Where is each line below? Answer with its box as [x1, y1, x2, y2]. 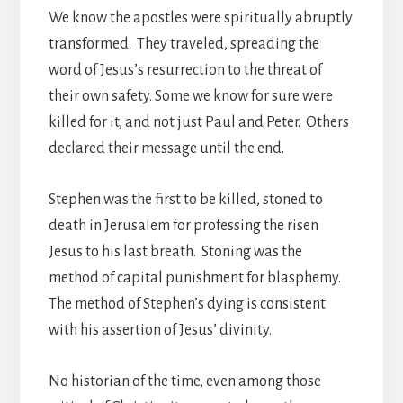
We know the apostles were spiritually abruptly [48, 9, 353, 26]
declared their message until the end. [48, 139, 284, 157]
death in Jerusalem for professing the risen [48, 217, 318, 234]
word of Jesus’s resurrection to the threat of [48, 61, 322, 78]
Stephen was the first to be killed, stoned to [48, 191, 323, 208]
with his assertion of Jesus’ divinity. [48, 321, 272, 338]
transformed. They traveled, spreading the [48, 35, 319, 52]
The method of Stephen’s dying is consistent [48, 295, 326, 312]
